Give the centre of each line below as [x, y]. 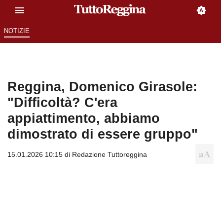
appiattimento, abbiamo [84, 118]
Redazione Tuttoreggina [110, 155]
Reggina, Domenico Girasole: [102, 87]
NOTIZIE [17, 31]
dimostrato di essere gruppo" [103, 134]
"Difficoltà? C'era [62, 103]
